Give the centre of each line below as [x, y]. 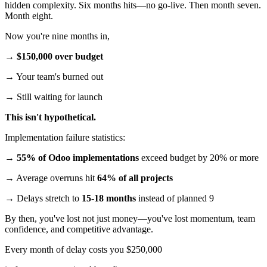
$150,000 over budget [60, 57]
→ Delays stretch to [43, 198]
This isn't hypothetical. [50, 117]
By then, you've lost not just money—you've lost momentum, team [130, 219]
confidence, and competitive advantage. [79, 229]
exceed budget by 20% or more [199, 158]
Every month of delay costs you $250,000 [83, 250]
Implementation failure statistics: [65, 138]
